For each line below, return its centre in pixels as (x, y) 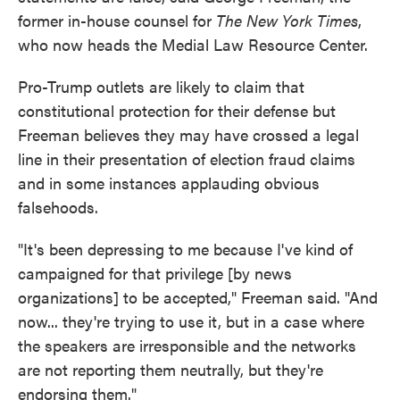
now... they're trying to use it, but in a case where (191, 321)
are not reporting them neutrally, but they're (171, 369)
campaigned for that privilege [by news (155, 273)
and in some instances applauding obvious (169, 183)
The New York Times (287, 20)
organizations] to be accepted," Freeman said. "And (198, 297)
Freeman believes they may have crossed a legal (188, 134)
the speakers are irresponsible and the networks (187, 345)
